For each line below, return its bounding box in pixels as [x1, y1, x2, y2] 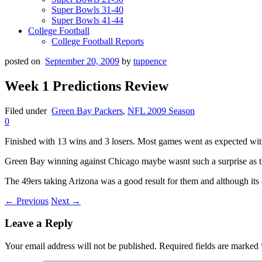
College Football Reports [51, 36, 144, 46]
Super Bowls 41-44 [51, 15, 123, 25]
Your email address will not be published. [5, 241, 157, 251]
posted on [5, 56, 45, 66]
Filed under [5, 105, 51, 116]
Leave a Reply [5, 217, 73, 230]
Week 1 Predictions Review [5, 78, 168, 94]
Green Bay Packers [51, 105, 123, 116]
